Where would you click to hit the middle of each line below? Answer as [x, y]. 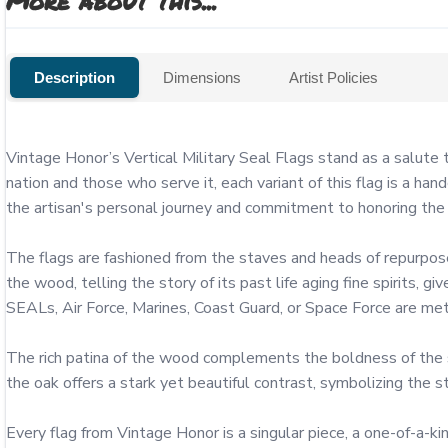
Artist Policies [333, 77]
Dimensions [202, 77]
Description [74, 77]
